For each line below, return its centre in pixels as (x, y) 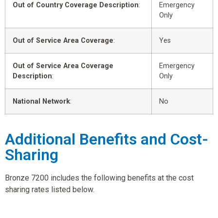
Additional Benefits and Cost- (107, 139)
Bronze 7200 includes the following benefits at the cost (99, 178)
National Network (41, 101)
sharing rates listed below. (50, 189)
